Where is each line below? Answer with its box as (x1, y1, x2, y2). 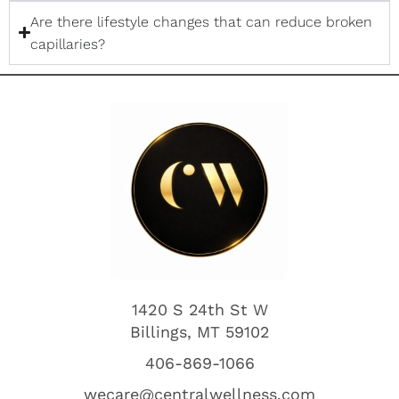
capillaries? (30, 35, 106, 53)
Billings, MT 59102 (129, 322, 270, 341)
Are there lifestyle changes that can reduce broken (30, 12, 373, 30)
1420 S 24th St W (131, 299, 268, 319)
